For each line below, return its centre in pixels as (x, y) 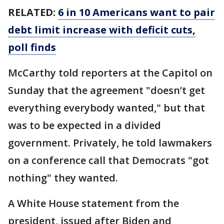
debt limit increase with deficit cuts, (102, 29)
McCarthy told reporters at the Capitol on (110, 72)
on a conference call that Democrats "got (108, 160)
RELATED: (33, 12)
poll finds (32, 47)
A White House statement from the (93, 203)
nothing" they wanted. (63, 177)
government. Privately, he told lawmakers (110, 142)
